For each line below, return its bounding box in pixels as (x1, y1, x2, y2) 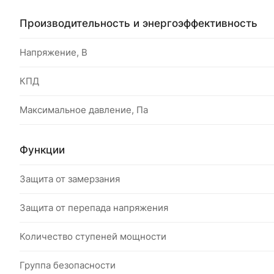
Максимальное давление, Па (20, 104, 148, 116)
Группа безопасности (20, 259, 116, 271)
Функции (20, 143, 65, 156)
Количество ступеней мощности (20, 231, 166, 242)
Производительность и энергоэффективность (20, 17, 257, 29)
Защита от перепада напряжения (20, 202, 168, 213)
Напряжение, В (20, 46, 87, 58)
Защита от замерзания (20, 173, 120, 185)
